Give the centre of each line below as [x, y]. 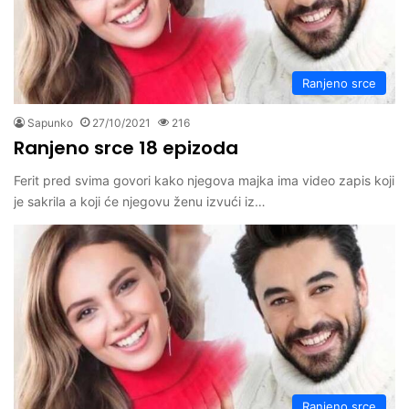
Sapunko [50, 123]
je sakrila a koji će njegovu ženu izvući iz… [140, 202]
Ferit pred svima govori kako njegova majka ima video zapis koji [204, 181]
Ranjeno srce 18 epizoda [126, 148]
